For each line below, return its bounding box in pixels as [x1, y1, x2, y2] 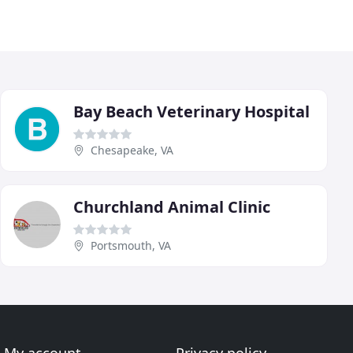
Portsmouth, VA [91, 237, 171, 253]
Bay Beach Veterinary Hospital [73, 100, 310, 122]
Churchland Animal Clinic [73, 195, 270, 217]
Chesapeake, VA [91, 142, 173, 158]
